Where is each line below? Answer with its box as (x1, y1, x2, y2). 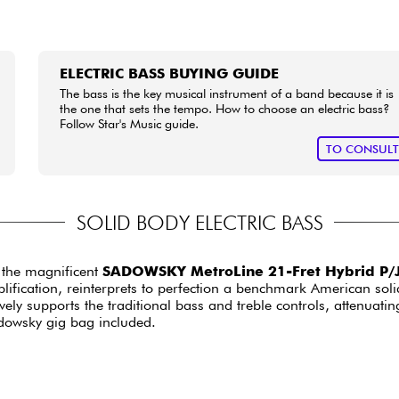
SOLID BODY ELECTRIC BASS (76, 210, 323, 235)
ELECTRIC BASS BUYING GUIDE (60, 64, 280, 82)
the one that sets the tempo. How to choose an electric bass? (60, 100, 391, 116)
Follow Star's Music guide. (60, 115, 199, 131)
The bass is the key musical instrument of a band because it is (60, 85, 395, 101)
